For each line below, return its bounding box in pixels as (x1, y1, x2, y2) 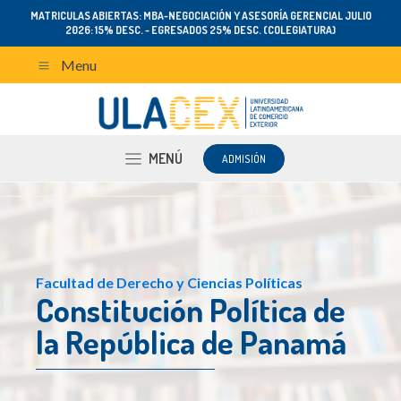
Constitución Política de (36, 289, 346, 331)
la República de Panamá (36, 321, 346, 363)
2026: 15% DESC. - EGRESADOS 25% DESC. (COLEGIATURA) (65, 23, 336, 37)
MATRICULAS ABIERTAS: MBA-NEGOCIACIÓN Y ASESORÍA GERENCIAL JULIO (30, 9, 371, 22)
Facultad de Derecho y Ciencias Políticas (36, 274, 303, 292)
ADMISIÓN (221, 151, 266, 166)
